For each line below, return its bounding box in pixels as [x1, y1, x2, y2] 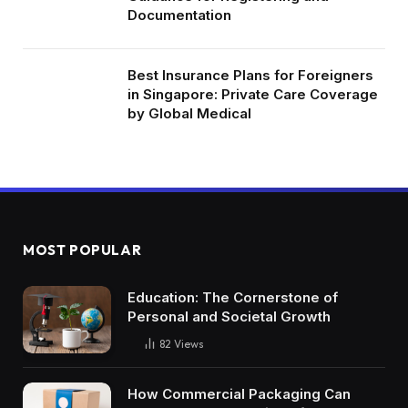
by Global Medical [127, 104, 251, 122]
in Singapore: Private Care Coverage [127, 85, 378, 103]
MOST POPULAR [23, 240, 142, 259]
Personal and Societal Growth [127, 307, 331, 325]
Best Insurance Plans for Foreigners [127, 66, 373, 84]
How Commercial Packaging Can [127, 385, 351, 403]
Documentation [127, 5, 231, 24]
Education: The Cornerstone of [127, 288, 338, 306]
